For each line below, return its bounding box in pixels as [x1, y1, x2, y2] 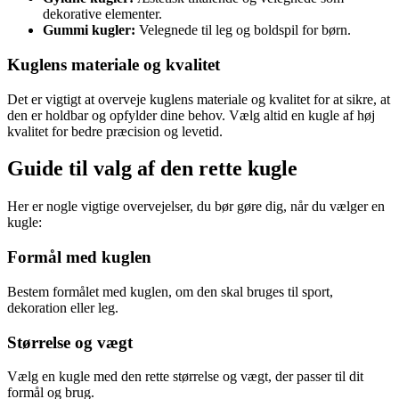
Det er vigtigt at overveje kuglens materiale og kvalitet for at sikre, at [7, 91, 390, 107]
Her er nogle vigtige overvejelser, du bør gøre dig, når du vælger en [7, 199, 385, 215]
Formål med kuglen [7, 248, 151, 267]
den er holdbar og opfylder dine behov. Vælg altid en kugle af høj [7, 107, 375, 123]
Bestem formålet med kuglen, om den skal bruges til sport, [7, 283, 333, 299]
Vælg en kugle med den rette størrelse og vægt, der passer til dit [7, 369, 363, 385]
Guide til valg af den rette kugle [7, 157, 297, 181]
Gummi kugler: [43, 22, 135, 38]
